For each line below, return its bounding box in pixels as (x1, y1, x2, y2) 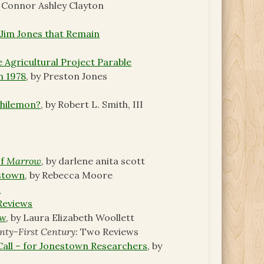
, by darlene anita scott (41, 155, 146, 167)
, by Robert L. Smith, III (41, 98, 144, 111)
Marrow (6, 155, 42, 167)
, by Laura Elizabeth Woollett (6, 212, 135, 224)
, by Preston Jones (26, 70, 108, 82)
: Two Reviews (75, 226, 139, 238)
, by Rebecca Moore (25, 169, 113, 181)
